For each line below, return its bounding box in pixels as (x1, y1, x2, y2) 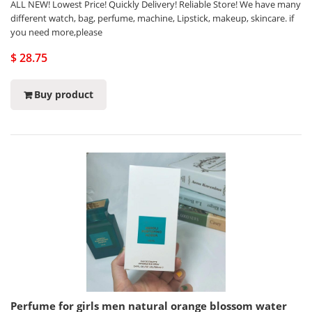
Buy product (34, 88, 93, 101)
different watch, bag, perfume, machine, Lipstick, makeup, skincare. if (10, 12, 294, 24)
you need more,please (10, 26, 102, 38)
